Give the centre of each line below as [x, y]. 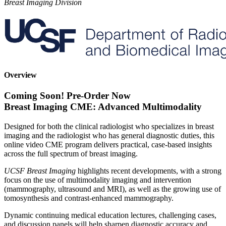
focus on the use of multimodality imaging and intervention [98, 180]
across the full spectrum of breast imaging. [71, 153]
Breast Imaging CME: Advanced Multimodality [103, 107]
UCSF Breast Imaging [41, 171]
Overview [20, 75]
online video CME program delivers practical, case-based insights [108, 144]
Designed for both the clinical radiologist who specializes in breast [109, 126]
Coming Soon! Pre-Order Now [67, 96]
